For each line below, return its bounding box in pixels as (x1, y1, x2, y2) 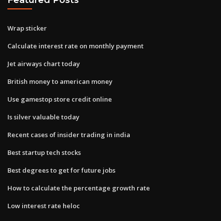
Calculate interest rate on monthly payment (7, 41, 144, 50)
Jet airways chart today (7, 59, 80, 68)
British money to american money (7, 76, 112, 86)
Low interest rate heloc (7, 201, 80, 210)
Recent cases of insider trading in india (7, 130, 130, 139)
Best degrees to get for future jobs (7, 165, 115, 175)
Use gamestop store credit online (7, 94, 112, 104)
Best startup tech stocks (7, 147, 81, 157)
